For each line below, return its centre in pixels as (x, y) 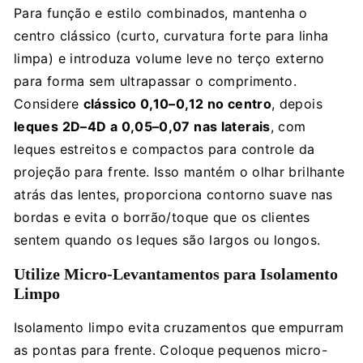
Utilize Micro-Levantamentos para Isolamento (176, 273)
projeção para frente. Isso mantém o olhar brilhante (179, 171)
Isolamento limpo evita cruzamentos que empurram (179, 327)
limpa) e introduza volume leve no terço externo (169, 58)
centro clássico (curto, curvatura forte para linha (171, 35)
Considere (49, 103)
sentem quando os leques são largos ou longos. (167, 239)
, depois (297, 103)
